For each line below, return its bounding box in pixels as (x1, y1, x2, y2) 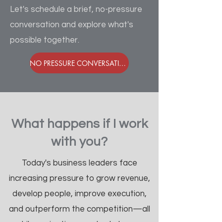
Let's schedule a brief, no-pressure (10, 5, 142, 14)
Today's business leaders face (21, 159, 137, 167)
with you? (51, 135, 108, 148)
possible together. (10, 36, 79, 45)
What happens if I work (11, 117, 148, 130)
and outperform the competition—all (8, 205, 150, 214)
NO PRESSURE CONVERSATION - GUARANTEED (119, 58, 126, 68)
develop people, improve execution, (12, 189, 147, 198)
